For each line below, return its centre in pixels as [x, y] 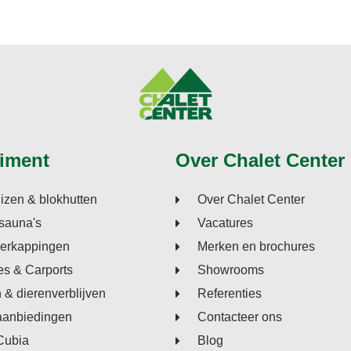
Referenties [230, 294]
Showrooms [231, 270]
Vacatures [225, 223]
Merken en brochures [256, 247]
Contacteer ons [240, 317]
